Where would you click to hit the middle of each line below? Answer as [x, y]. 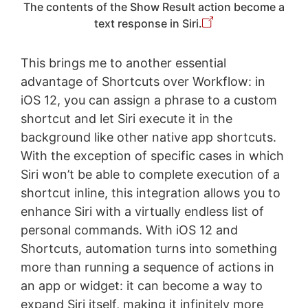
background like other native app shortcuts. [148, 137]
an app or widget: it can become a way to [141, 286]
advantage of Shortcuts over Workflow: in [143, 82]
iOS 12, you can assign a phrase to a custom [148, 100]
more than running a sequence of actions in [147, 267]
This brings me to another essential [123, 63]
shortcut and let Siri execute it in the [126, 119]
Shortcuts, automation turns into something [148, 249]
